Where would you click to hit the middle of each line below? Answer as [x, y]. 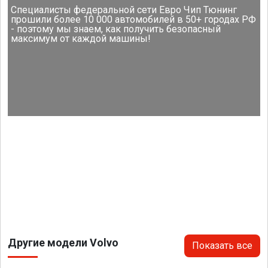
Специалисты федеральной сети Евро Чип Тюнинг [124, 10]
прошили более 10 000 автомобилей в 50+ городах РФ [134, 20]
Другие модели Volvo [63, 243]
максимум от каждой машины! [81, 39]
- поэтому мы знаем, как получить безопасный [116, 29]
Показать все [222, 246]
